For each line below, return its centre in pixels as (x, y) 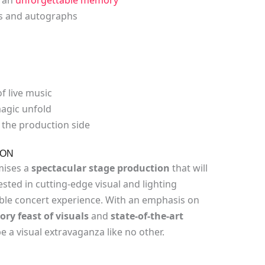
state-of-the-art (147, 216)
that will (188, 168)
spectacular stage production (100, 168)
